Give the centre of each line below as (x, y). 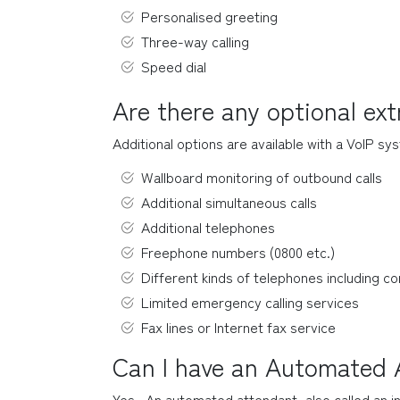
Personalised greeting (209, 16)
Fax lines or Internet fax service (238, 327)
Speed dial (174, 66)
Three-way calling (195, 41)
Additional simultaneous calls (229, 202)
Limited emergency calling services (250, 302)
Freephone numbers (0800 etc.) (238, 252)
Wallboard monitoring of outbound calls (262, 177)
